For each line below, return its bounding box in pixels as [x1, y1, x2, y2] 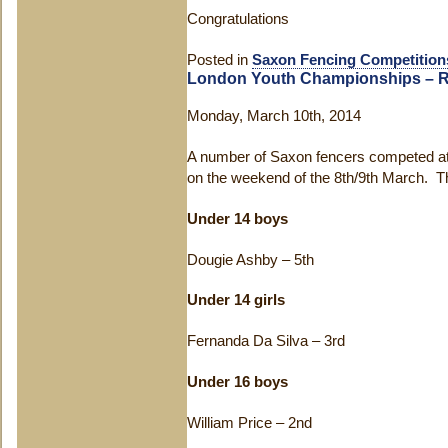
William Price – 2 [187, 415, 296, 431]
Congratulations [187, 11, 289, 27]
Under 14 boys [187, 211, 288, 227]
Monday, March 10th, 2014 [187, 108, 361, 124]
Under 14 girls [187, 292, 285, 308]
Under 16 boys [187, 374, 288, 390]
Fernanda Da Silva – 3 [187, 333, 332, 349]
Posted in [187, 52, 252, 68]
